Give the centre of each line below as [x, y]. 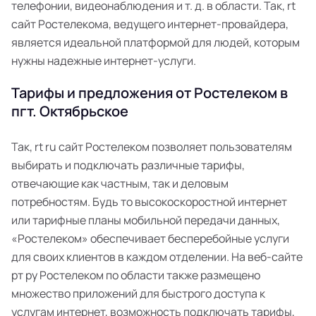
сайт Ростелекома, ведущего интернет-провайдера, [150, 24]
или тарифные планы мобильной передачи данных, [146, 220]
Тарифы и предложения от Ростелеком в [150, 93]
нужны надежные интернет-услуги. [104, 61]
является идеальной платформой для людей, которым [156, 42]
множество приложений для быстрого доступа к [138, 293]
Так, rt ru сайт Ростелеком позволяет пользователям [152, 147]
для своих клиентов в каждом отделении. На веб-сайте [157, 257]
